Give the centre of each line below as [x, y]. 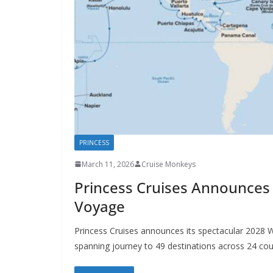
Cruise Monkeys [168, 164]
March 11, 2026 [108, 164]
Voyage [100, 206]
